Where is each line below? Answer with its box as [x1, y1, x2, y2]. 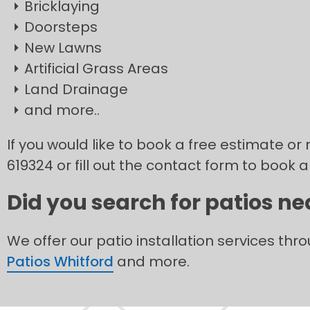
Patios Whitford [7, 252, 113, 271]
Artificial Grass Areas [24, 59, 168, 78]
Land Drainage [24, 80, 128, 99]
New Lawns [24, 38, 102, 57]
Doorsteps [24, 17, 98, 37]
